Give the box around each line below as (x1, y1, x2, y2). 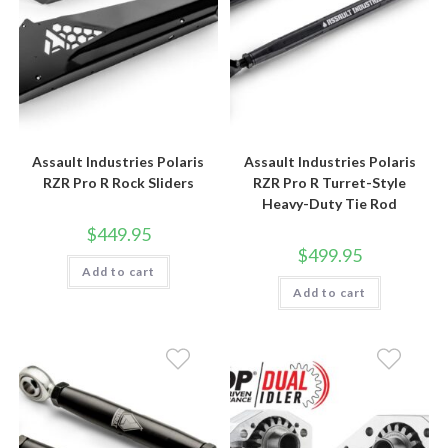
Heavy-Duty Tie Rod (262, 195, 398, 213)
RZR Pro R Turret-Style (253, 174, 407, 192)
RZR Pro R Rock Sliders (42, 174, 194, 192)
